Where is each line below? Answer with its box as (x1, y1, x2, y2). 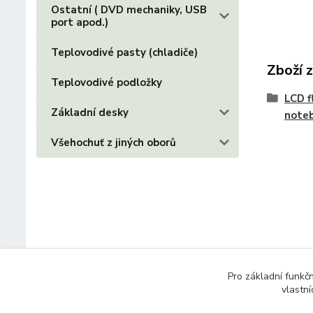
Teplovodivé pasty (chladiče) (51, 45, 198, 59)
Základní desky (51, 105, 129, 119)
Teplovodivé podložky (51, 75, 162, 89)
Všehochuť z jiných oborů (51, 136, 176, 150)
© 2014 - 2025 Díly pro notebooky (36, 288, 212, 303)
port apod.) (51, 15, 108, 29)
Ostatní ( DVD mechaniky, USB (51, 3, 207, 17)
